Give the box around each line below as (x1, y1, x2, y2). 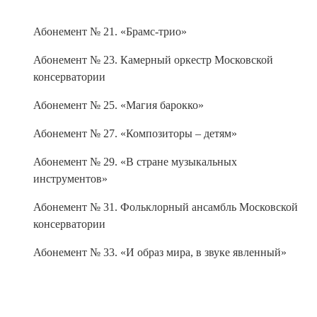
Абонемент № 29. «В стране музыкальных (33, 152, 237, 165)
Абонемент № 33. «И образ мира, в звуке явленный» (33, 243, 287, 255)
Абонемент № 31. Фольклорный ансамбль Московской (33, 197, 298, 210)
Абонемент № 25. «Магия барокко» (33, 96, 204, 108)
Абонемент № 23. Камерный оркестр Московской (33, 50, 273, 63)
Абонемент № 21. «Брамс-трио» (33, 22, 187, 35)
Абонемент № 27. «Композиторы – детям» (33, 124, 237, 137)
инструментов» (33, 169, 108, 182)
